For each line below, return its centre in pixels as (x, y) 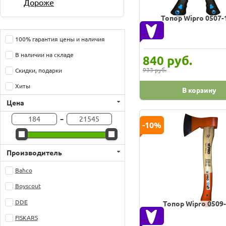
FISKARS (26, 217)
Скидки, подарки (38, 71)
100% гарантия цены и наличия (60, 39)
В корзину (200, 91)
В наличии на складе (44, 54)
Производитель (34, 153)
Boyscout (28, 186)
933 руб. (155, 70)
